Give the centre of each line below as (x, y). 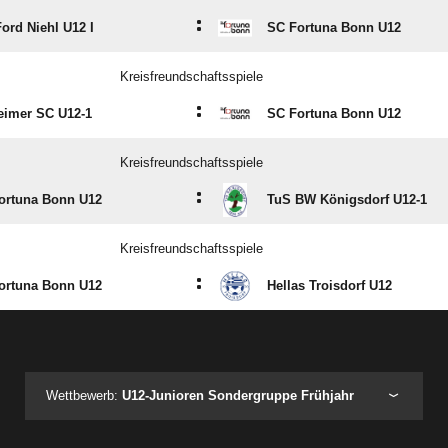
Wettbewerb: (84, 395)
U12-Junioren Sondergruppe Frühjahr (238, 395)
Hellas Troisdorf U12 (329, 285)
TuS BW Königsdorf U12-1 (347, 199)
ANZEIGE (224, 351)
